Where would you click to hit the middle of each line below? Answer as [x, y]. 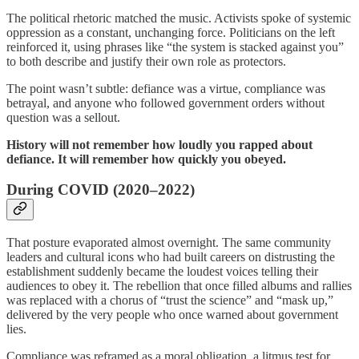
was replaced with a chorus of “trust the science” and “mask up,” [170, 300]
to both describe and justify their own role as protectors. [146, 61]
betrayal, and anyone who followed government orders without [165, 103]
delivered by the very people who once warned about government [172, 314]
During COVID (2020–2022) [101, 190]
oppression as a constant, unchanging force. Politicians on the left [171, 32]
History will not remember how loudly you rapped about [159, 144]
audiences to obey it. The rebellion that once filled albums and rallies [179, 285]
